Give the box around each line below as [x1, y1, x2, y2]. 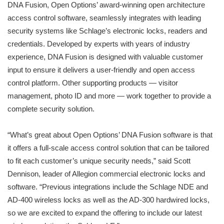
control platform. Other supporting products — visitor [7, 78, 178, 87]
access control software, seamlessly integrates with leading [7, 13, 201, 22]
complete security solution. [7, 104, 96, 113]
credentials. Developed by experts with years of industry [7, 39, 190, 48]
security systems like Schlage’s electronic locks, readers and [7, 26, 207, 35]
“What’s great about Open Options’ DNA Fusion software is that [7, 130, 212, 139]
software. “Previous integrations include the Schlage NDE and [7, 182, 208, 191]
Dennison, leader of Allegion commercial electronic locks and [7, 169, 205, 178]
